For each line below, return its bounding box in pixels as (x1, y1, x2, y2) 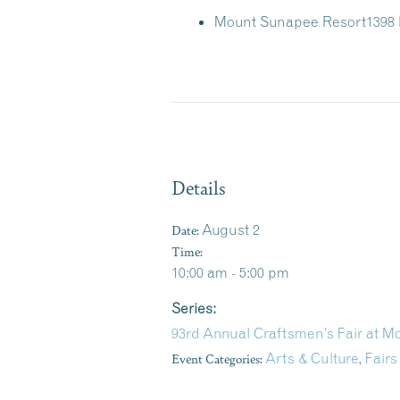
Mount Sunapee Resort (214, 12, 366, 30)
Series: (171, 299, 216, 317)
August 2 (202, 221, 260, 238)
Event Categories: (171, 349, 262, 367)
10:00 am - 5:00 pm (171, 263, 289, 281)
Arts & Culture (265, 349, 358, 367)
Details (171, 174, 226, 200)
